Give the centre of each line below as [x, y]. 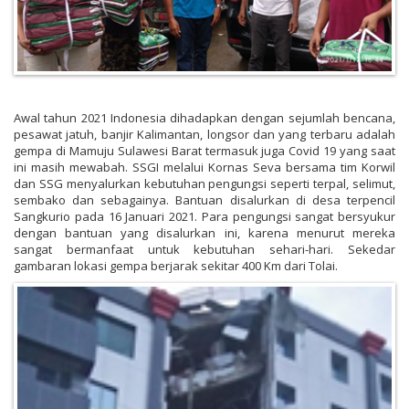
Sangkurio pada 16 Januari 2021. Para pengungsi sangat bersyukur [204, 217]
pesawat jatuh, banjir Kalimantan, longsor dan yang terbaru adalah [204, 135]
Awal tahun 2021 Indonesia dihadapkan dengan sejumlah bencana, [204, 118]
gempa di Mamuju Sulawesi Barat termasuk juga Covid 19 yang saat [204, 151]
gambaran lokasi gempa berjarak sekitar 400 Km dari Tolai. [176, 266]
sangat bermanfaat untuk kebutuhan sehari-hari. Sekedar [204, 250]
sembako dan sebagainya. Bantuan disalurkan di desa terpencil [204, 200]
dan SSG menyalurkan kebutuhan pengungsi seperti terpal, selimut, [204, 184]
